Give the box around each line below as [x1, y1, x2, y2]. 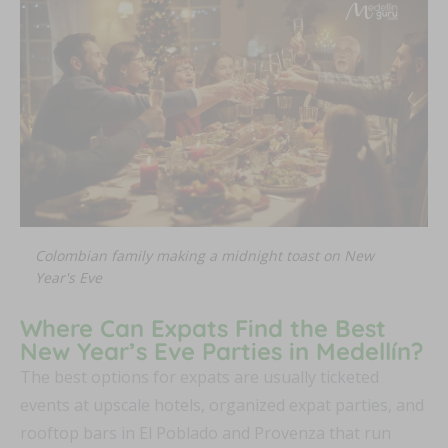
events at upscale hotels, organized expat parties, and [20, 394, 424, 417]
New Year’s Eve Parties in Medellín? [20, 336, 424, 367]
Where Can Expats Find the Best [20, 313, 386, 344]
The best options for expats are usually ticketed [20, 366, 379, 389]
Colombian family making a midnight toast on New [35, 246, 374, 266]
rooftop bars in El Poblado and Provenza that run [20, 422, 391, 445]
